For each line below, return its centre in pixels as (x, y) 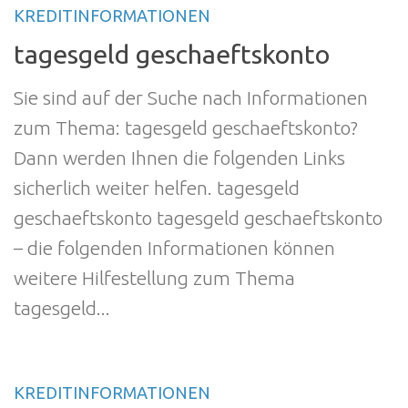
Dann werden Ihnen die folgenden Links (179, 158)
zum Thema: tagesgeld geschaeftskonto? (186, 128)
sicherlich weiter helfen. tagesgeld (157, 188)
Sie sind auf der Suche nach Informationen (191, 98)
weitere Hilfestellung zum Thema (154, 278)
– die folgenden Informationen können (174, 248)
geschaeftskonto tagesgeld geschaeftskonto (198, 218)
